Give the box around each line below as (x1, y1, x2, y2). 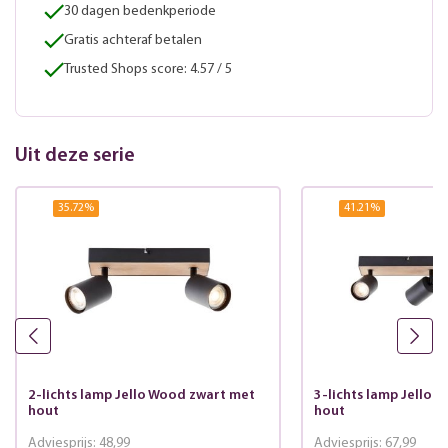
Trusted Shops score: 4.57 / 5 (64, 62, 232, 78)
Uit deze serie (15, 146, 135, 167)
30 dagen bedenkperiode (64, 4, 216, 20)
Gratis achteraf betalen (64, 33, 202, 49)
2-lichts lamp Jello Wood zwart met (27, 387, 255, 403)
